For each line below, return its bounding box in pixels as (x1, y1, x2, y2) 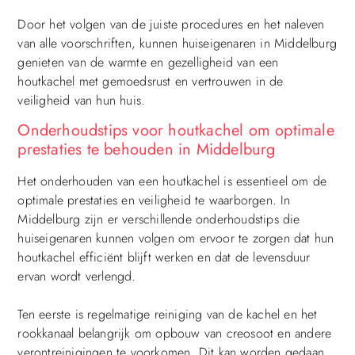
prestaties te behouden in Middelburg (17, 138, 276, 162)
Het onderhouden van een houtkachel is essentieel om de (17, 172, 327, 191)
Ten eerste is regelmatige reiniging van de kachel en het (17, 305, 318, 324)
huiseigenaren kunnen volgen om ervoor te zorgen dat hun (17, 229, 334, 248)
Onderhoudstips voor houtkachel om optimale (17, 119, 334, 143)
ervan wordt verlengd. (17, 267, 136, 286)
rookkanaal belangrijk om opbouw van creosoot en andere (17, 324, 332, 343)
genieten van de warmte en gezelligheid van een (17, 52, 279, 71)
